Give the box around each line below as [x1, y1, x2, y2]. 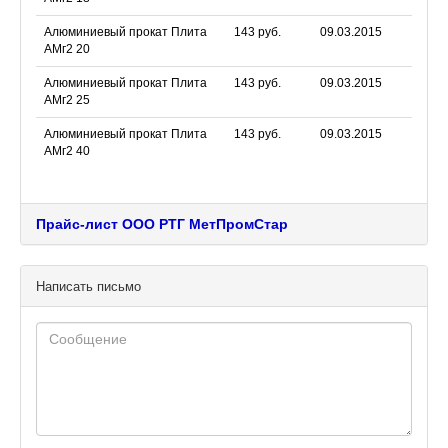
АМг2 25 [44, 93, 90, 107]
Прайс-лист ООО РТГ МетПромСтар [36, 216, 288, 232]
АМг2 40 [44, 144, 90, 158]
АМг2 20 [44, 42, 90, 56]
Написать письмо [36, 279, 141, 294]
